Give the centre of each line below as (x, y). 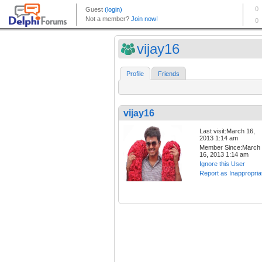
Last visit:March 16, (227, 131)
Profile (135, 74)
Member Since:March (230, 148)
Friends (169, 74)
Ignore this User (222, 164)
